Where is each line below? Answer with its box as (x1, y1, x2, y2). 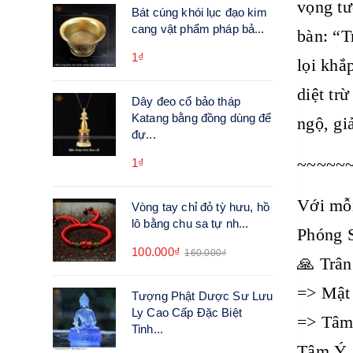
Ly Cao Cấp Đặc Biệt (132, 306, 242, 319)
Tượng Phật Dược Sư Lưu (132, 289, 273, 303)
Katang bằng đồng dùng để (132, 111, 272, 124)
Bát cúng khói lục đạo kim (132, 6, 267, 19)
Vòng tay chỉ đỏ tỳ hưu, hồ (132, 200, 269, 214)
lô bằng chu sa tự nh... (132, 217, 249, 230)
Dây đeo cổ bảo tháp (132, 95, 240, 108)
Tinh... (132, 322, 164, 336)
